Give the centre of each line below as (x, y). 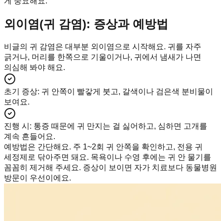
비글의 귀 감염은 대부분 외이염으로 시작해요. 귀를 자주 (103, 47)
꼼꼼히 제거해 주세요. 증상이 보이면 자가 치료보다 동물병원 (110, 168)
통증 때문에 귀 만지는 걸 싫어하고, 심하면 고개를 (120, 126)
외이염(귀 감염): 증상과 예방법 (86, 24)
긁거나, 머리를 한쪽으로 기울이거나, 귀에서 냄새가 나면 (103, 57)
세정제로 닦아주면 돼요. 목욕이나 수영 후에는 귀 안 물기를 (108, 157)
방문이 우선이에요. (37, 178)
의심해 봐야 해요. (35, 68)
